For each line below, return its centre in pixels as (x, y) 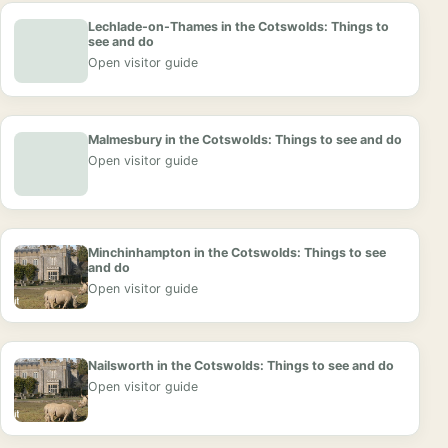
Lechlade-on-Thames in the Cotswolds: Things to (238, 27)
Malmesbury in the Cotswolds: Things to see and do (245, 140)
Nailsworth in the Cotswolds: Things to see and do (241, 366)
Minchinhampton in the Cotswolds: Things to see (237, 253)
